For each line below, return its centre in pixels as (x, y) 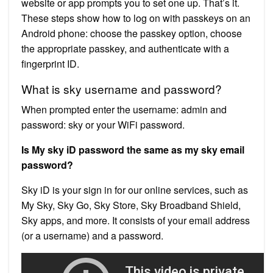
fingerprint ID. (50, 63)
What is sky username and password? (122, 88)
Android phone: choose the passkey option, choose (132, 33)
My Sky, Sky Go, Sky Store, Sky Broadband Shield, (131, 205)
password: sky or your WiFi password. (103, 124)
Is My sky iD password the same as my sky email (133, 149)
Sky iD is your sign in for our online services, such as (135, 190)
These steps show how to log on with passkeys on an (136, 18)
